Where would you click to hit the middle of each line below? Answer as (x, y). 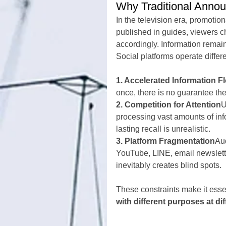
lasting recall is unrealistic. (163, 129)
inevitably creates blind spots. (169, 165)
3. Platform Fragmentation (165, 141)
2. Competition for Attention (168, 105)
